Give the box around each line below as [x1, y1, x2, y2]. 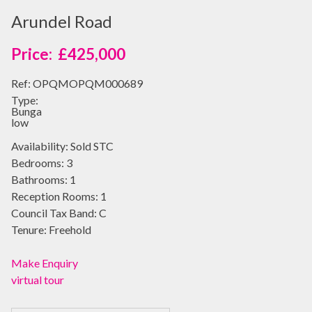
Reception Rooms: [11, 189, 98, 203]
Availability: [11, 139, 68, 153]
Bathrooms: [11, 172, 68, 186]
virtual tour [11, 272, 64, 286]
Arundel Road [11, 11, 112, 32]
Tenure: [11, 222, 47, 236]
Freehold [47, 222, 91, 236]
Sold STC [68, 139, 114, 153]
